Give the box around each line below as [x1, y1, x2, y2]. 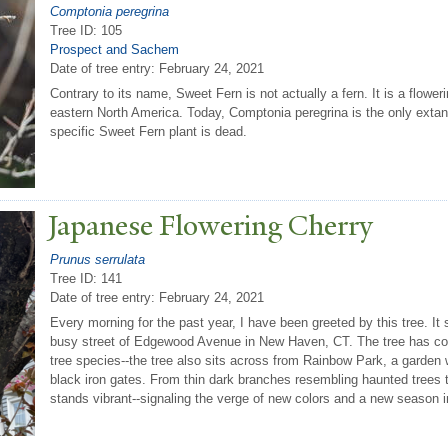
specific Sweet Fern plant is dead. [50, 124, 247, 140]
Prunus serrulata [50, 251, 145, 267]
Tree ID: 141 [50, 270, 122, 286]
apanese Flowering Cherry [57, 207, 374, 245]
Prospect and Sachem [50, 41, 179, 57]
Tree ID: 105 [50, 22, 122, 38]
